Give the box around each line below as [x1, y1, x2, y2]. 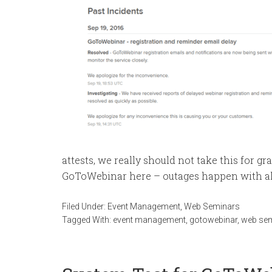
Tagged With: [62, 215, 113, 225]
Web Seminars [184, 202, 240, 211]
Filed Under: [62, 202, 107, 211]
